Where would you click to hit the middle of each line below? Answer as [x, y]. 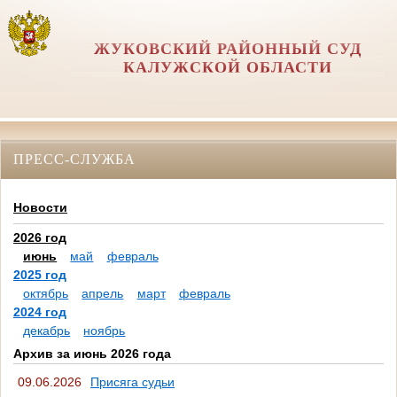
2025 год [40, 275]
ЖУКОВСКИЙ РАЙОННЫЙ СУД [227, 49]
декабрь [47, 331]
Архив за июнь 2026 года [92, 354]
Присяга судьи [132, 381]
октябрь [46, 294]
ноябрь [105, 331]
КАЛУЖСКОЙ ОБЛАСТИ [227, 67]
